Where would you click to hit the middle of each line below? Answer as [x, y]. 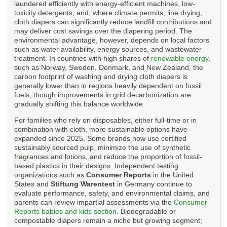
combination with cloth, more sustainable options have [101, 129]
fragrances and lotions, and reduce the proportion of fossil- [108, 156]
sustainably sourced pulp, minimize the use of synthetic [102, 147]
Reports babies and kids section [65, 211]
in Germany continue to [154, 184]
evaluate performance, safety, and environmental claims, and [112, 193]
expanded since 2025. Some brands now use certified [100, 138]
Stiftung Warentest [83, 184]
